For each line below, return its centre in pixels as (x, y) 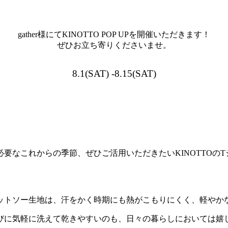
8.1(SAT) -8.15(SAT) (114, 74)
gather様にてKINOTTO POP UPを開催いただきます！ (114, 35)
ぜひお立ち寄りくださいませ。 (114, 45)
